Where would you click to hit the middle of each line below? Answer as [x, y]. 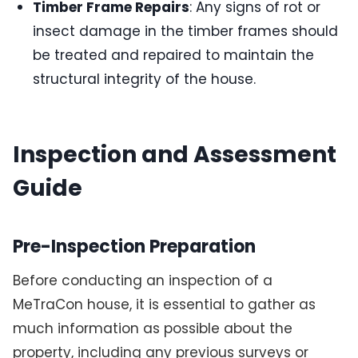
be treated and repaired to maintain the [174, 55]
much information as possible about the [152, 328]
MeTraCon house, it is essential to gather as [164, 304]
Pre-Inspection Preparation [134, 246]
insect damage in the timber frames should [186, 31]
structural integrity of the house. [145, 79]
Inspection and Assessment [174, 154]
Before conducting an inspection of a [142, 280]
